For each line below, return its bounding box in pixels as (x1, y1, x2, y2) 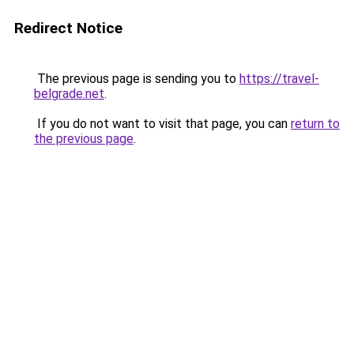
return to (291, 116, 340, 131)
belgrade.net (34, 86, 104, 101)
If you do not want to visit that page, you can (34, 116, 291, 131)
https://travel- (239, 71, 319, 86)
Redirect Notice (14, 19, 122, 37)
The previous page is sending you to (34, 71, 239, 86)
